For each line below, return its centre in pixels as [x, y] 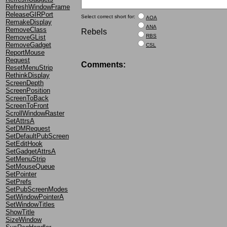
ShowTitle [20, 212]
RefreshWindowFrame [38, 7]
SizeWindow [24, 219]
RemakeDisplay [29, 22]
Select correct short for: [108, 16]
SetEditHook [24, 143]
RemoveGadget [28, 45]
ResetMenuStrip [29, 67]
